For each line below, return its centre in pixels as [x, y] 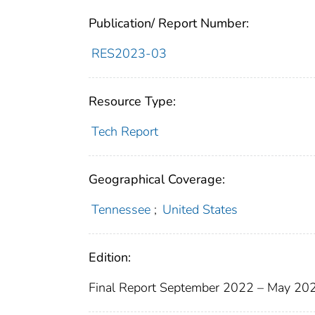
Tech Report [124, 131]
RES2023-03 [129, 53]
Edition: [110, 257]
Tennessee [121, 209]
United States [200, 209]
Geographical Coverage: [157, 179]
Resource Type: [132, 101]
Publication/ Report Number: [169, 23]
